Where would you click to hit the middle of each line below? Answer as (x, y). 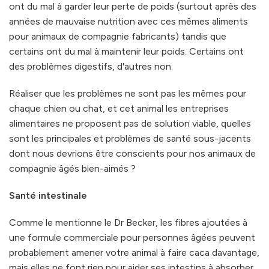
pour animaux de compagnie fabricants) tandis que (118, 36)
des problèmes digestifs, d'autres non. (91, 66)
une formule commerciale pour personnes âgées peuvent (132, 237)
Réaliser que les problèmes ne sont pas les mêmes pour (128, 93)
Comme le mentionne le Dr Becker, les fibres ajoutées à (128, 222)
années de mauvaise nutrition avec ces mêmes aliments (128, 21)
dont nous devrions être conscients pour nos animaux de (132, 153)
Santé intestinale (48, 195)
